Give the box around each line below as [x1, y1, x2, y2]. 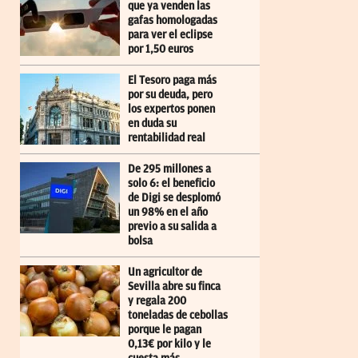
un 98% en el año [128, 206, 208, 219]
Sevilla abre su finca [128, 280, 221, 293]
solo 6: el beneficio [128, 177, 215, 190]
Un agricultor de [128, 266, 202, 279]
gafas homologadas [128, 14, 217, 27]
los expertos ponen [128, 103, 215, 116]
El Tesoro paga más [128, 74, 217, 87]
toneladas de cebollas [128, 309, 228, 322]
